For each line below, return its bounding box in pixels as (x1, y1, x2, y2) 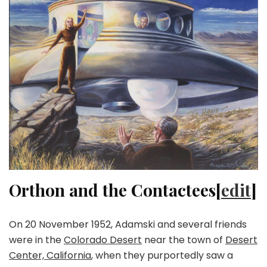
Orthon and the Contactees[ (9, 178, 221, 201)
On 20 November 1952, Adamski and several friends (9, 217, 247, 231)
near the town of (142, 232, 225, 247)
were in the (9, 232, 64, 247)
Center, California (9, 248, 91, 262)
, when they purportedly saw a (91, 248, 233, 262)
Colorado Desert (64, 232, 142, 247)
